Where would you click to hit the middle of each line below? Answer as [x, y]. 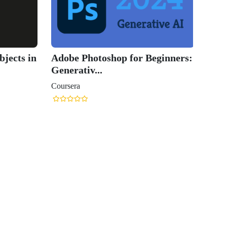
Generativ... [77, 70]
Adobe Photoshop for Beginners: [122, 58]
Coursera [66, 86]
